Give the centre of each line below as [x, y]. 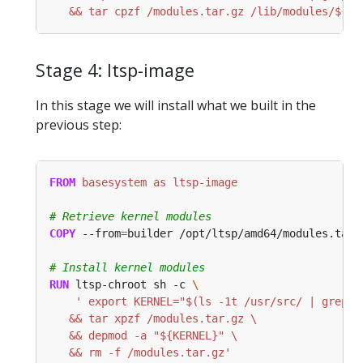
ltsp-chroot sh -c [130, 284]
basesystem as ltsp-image [156, 182]
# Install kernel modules [127, 267]
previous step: [79, 124]
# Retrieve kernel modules [130, 216]
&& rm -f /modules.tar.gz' [140, 352]
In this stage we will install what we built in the [176, 105]
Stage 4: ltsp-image [115, 70]
